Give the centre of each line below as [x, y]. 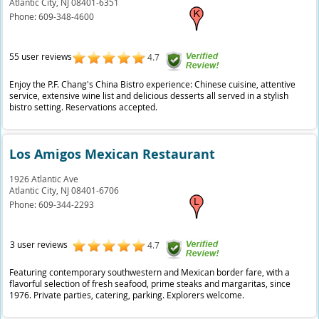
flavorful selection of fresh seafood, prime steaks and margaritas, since [150, 283]
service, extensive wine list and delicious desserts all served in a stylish [149, 95]
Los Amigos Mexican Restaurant [113, 154]
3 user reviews [38, 244]
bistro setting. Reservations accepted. [84, 107]
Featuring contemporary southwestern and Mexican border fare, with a [150, 272]
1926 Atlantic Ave [44, 179]
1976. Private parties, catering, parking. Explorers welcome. [127, 295]
